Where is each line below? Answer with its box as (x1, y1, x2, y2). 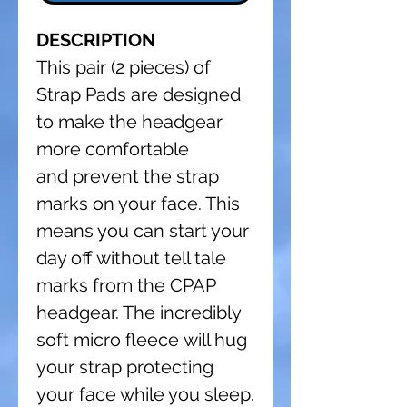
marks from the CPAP (36, 273, 215, 296)
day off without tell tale (36, 246, 226, 269)
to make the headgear (36, 110, 223, 133)
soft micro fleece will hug (36, 328, 247, 351)
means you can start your (36, 219, 249, 242)
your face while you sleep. (36, 382, 254, 405)
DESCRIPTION (36, 28, 155, 51)
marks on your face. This (36, 192, 240, 214)
